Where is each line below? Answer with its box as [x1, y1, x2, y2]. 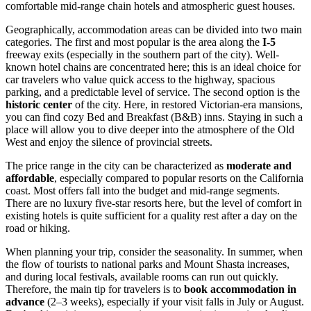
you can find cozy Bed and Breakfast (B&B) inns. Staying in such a [6, 111, 303, 124]
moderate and [226, 160, 292, 172]
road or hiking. [6, 222, 70, 235]
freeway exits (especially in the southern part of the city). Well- [6, 49, 279, 61]
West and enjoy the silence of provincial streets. [6, 136, 212, 149]
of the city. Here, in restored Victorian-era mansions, [72, 99, 303, 111]
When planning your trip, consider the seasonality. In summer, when [6, 246, 303, 258]
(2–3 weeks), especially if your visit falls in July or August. [44, 296, 304, 308]
